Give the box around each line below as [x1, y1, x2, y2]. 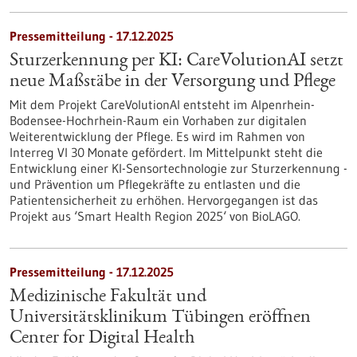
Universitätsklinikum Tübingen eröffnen [10, 308, 311, 328]
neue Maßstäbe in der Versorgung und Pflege [10, 73, 335, 92]
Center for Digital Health [10, 329, 194, 348]
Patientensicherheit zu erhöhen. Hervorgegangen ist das [10, 192, 318, 208]
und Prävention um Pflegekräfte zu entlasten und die [10, 176, 300, 192]
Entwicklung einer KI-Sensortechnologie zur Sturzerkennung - [10, 160, 347, 176]
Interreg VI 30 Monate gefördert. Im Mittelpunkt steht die [10, 144, 323, 160]
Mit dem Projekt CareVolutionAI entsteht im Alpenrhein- [10, 96, 315, 112]
